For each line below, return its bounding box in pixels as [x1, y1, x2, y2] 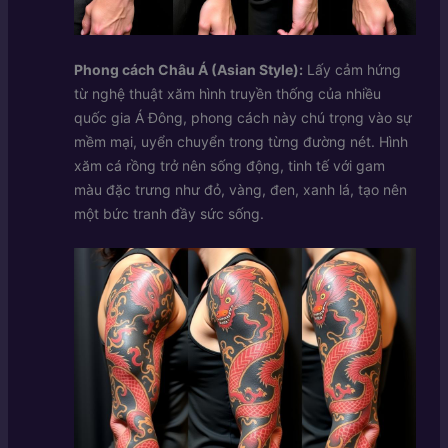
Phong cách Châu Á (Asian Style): [73, 60, 303, 78]
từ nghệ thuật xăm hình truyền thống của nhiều [73, 84, 381, 102]
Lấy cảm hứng [302, 60, 401, 78]
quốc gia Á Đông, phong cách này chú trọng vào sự [73, 108, 412, 126]
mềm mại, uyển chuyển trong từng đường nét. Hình [73, 132, 408, 150]
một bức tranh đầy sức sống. [73, 204, 264, 222]
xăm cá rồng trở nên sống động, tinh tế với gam [73, 156, 385, 174]
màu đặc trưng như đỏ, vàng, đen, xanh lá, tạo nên [73, 180, 407, 198]
